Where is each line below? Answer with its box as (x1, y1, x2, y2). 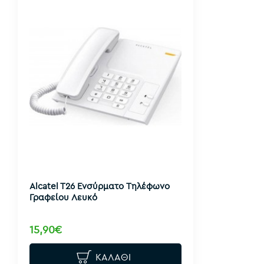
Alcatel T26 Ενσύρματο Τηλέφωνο (29, 180, 170, 192)
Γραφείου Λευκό (29, 192, 97, 203)
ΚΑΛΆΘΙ (95, 250, 131, 263)
